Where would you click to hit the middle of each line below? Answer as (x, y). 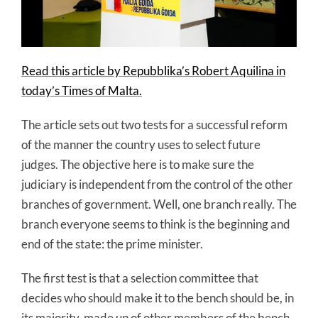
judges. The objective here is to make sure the (138, 164)
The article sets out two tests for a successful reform (154, 124)
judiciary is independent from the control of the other (157, 184)
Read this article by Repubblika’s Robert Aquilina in (153, 70)
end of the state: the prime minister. (112, 243)
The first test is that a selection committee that (140, 278)
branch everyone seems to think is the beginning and (156, 224)
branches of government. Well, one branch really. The (159, 204)
